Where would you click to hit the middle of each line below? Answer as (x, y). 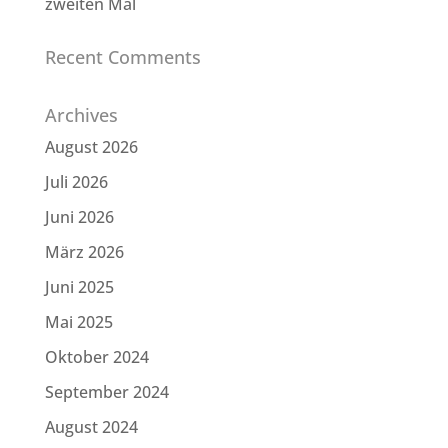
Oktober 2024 (96, 357)
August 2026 (91, 147)
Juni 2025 (79, 287)
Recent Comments (122, 57)
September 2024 (106, 392)
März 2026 (84, 252)
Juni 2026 (79, 217)
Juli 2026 (76, 182)
